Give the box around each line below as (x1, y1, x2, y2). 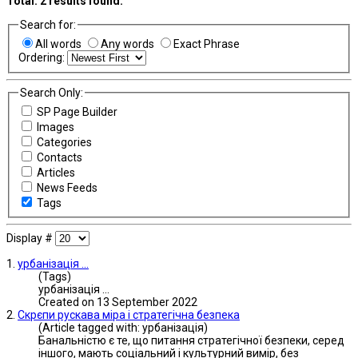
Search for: (19, 18, 76, 31)
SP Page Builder (36, 105, 117, 119)
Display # (6, 232, 55, 245)
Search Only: (19, 86, 83, 100)
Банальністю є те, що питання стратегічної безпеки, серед (38, 334, 344, 348)
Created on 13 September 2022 (38, 296, 197, 309)
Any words (100, 37, 157, 50)
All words (34, 37, 84, 50)
